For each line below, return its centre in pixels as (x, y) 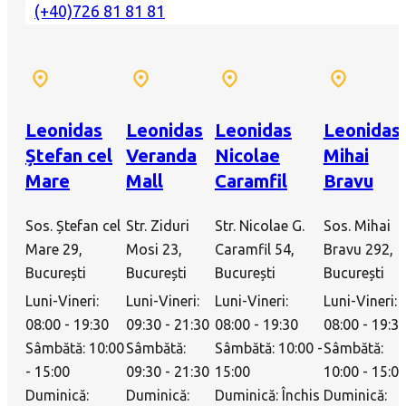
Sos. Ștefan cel (73, 226)
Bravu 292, (358, 250)
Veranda (162, 156)
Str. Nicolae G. (259, 226)
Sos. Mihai (357, 226)
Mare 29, (54, 250)
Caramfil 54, (254, 250)
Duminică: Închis (267, 396)
